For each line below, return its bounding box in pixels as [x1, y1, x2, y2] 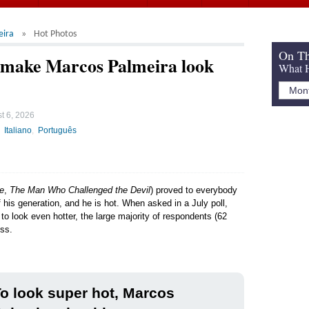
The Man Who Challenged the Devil [10, 184, 150, 195]
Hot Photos [34, 29, 77, 39]
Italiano [4, 125, 32, 134]
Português [38, 125, 77, 134]
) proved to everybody [150, 184, 237, 195]
